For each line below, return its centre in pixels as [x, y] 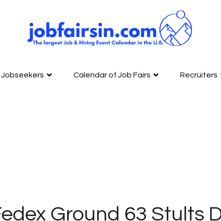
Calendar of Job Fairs [112, 75]
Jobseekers [22, 75]
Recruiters [199, 75]
